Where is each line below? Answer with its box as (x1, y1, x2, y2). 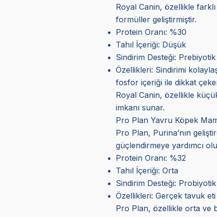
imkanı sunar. (115, 102, 165, 112)
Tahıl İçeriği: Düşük (115, 39, 186, 49)
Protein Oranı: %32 (115, 153, 186, 163)
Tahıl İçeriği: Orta (115, 165, 178, 175)
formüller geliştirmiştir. (115, 14, 197, 24)
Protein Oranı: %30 (115, 27, 186, 37)
